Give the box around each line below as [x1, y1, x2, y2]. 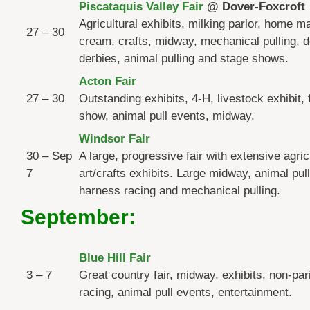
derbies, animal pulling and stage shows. [79, 51, 289, 65]
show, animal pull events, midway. [79, 109, 255, 122]
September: [21, 205, 136, 228]
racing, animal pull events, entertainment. [79, 285, 292, 299]
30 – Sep [26, 149, 72, 163]
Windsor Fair [79, 131, 150, 145]
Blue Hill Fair [79, 250, 151, 264]
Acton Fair [79, 74, 136, 88]
